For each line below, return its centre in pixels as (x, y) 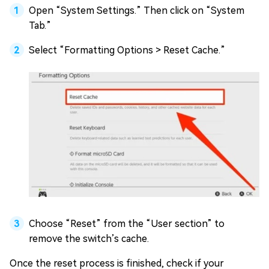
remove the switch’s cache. (89, 238)
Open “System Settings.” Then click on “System (137, 11)
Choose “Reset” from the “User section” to (127, 223)
